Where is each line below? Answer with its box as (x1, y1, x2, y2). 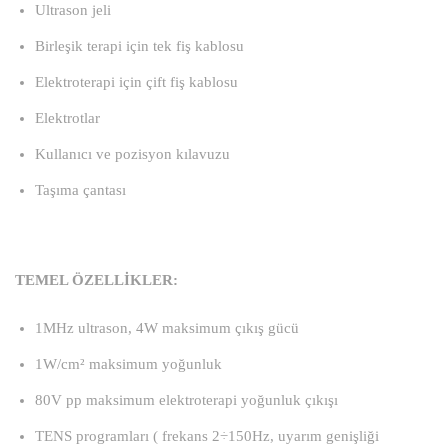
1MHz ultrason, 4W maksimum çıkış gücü (35, 320, 299, 336)
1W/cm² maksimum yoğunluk (35, 356, 222, 372)
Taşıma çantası (35, 182, 126, 198)
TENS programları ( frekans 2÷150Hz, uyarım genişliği (35, 428, 379, 444)
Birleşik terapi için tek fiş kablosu (35, 38, 244, 54)
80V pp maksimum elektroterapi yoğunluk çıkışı (35, 392, 338, 408)
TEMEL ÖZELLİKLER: (15, 271, 178, 288)
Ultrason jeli (35, 2, 111, 18)
